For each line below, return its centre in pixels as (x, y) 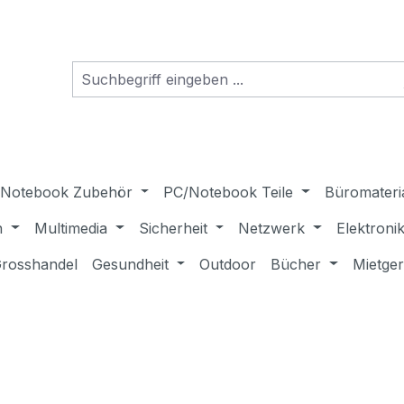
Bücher (296, 264)
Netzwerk (272, 228)
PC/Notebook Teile (229, 192)
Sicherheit (173, 228)
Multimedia (71, 228)
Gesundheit (130, 264)
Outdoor (228, 264)
